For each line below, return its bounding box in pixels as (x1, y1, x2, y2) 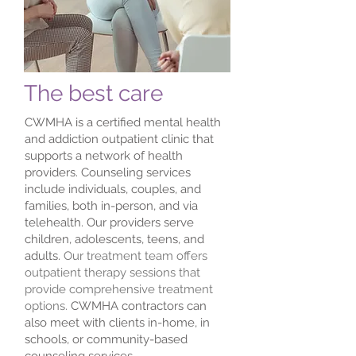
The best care (24, 80, 163, 106)
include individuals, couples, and (25, 182, 201, 196)
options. (25, 299, 71, 313)
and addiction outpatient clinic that (25, 132, 214, 146)
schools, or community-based (25, 332, 188, 346)
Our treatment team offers (64, 249, 207, 263)
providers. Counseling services (25, 165, 191, 180)
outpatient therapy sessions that (25, 265, 200, 280)
